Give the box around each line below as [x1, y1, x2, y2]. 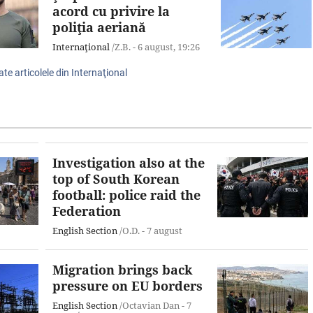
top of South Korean [52, 170, 180, 187]
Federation [52, 202, 121, 219]
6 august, [138, 40, 177, 53]
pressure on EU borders [52, 277, 203, 294]
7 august [147, 224, 182, 237]
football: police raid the [52, 186, 201, 203]
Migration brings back [52, 261, 192, 278]
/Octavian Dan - [117, 298, 187, 312]
